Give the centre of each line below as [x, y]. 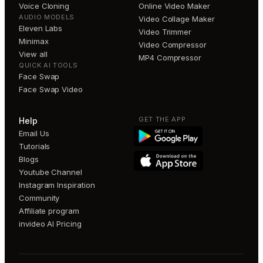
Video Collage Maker [177, 19]
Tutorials [35, 146]
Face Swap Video [51, 90]
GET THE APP [162, 119]
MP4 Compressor [170, 58]
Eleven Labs [41, 28]
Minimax [34, 41]
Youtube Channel [51, 172]
